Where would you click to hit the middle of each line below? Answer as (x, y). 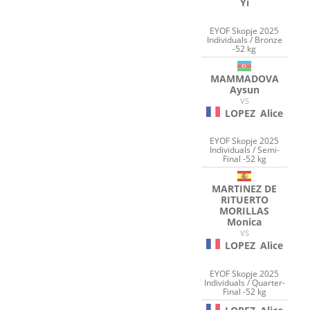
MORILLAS (245, 211)
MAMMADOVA (244, 78)
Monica (245, 222)
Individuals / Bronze (244, 39)
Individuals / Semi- (244, 150)
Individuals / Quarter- (244, 282)
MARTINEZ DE (245, 189)
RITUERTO (244, 200)
